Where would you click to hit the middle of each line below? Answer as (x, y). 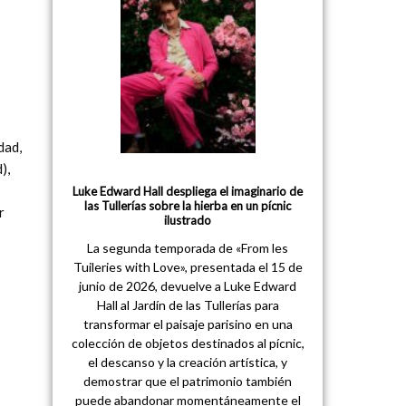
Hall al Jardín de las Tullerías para (188, 305)
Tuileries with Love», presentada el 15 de (188, 267)
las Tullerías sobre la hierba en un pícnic (188, 206)
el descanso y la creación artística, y (188, 362)
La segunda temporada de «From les (188, 248)
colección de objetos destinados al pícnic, (188, 343)
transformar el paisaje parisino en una (188, 324)
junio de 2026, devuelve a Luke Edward (188, 286)
